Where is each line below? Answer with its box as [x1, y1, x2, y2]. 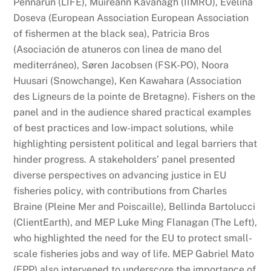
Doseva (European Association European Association [13, 11, 249, 24]
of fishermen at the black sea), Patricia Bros [13, 27, 210, 39]
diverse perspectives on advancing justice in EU [13, 169, 227, 181]
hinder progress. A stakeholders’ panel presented [13, 153, 236, 165]
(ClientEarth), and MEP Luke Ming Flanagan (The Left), [13, 216, 258, 228]
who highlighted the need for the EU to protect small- [13, 232, 253, 244]
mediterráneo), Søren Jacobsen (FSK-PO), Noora [13, 59, 229, 71]
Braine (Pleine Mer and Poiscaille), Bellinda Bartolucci [13, 200, 256, 212]
